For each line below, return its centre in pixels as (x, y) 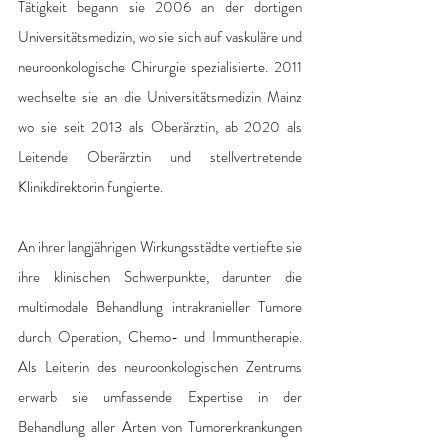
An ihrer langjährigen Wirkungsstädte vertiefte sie (160, 246)
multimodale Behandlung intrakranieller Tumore (160, 306)
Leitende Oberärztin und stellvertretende (160, 156)
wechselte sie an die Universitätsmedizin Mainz (160, 96)
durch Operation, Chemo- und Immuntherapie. (160, 336)
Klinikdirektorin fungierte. (90, 186)
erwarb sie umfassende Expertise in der (160, 396)
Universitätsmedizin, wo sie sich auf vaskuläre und (160, 36)
